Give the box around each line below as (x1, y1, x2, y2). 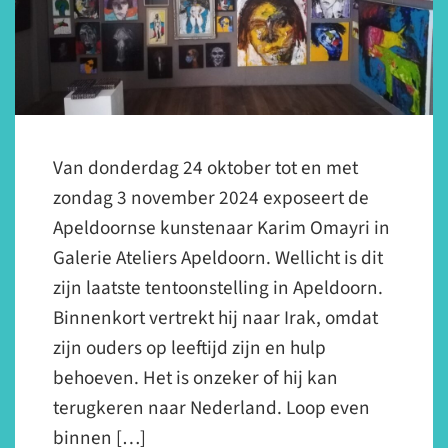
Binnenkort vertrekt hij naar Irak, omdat (53, 304, 379, 333)
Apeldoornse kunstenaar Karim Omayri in (53, 214, 391, 243)
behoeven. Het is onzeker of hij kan (53, 364, 339, 393)
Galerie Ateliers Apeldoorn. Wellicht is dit (53, 244, 384, 273)
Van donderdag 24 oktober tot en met (53, 154, 359, 183)
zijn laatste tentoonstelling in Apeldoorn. (53, 274, 384, 303)
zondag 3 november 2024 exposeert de (53, 184, 370, 213)
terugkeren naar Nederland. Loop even (53, 394, 371, 423)
